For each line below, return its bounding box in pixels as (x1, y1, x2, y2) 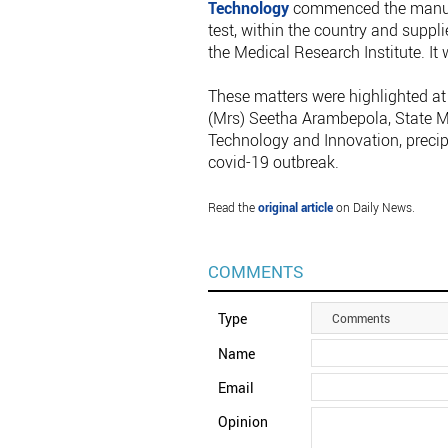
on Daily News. (332, 199, 415, 216)
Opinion (217, 412, 268, 432)
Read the (207, 199, 258, 216)
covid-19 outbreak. (207, 151, 339, 174)
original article (257, 199, 333, 216)
